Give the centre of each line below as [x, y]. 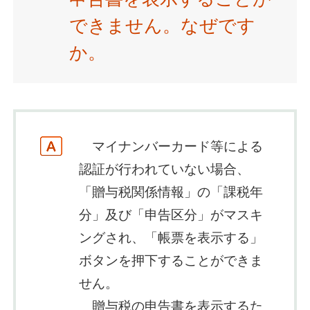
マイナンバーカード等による [171, 147]
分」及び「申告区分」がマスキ [171, 215]
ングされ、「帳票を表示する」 [171, 238]
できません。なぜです [162, 26]
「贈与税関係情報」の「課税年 [171, 192]
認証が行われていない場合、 [164, 170]
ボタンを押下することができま [171, 261]
